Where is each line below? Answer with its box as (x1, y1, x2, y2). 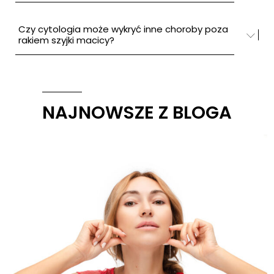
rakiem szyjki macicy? (18, 34, 114, 46)
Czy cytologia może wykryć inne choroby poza (18, 23, 228, 35)
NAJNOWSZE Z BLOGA (42, 100, 232, 125)
